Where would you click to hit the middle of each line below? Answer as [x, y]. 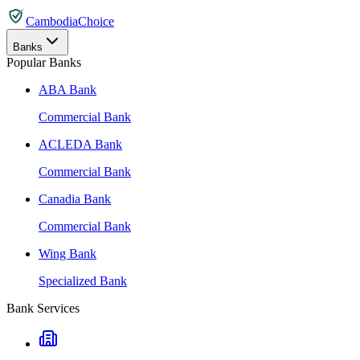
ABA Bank [67, 90]
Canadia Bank [75, 199]
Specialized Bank [83, 281]
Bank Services [43, 308]
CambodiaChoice [70, 21]
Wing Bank [67, 254]
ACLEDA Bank [80, 144]
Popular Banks [44, 62]
